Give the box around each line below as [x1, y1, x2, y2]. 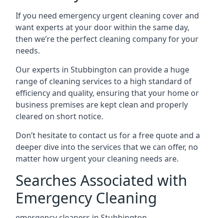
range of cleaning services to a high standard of [16, 76, 192, 87]
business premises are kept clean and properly [16, 99, 188, 110]
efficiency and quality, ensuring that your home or [16, 88, 199, 98]
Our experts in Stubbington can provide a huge [16, 64, 189, 75]
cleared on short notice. [16, 111, 103, 122]
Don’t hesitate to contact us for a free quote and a [16, 130, 200, 141]
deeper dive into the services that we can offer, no [16, 142, 198, 152]
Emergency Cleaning [16, 188, 157, 208]
